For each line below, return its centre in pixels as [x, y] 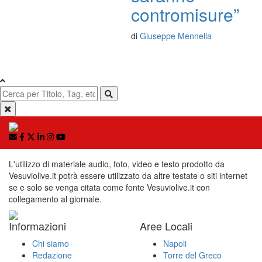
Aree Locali [166, 225]
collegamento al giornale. [55, 199]
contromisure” [185, 14]
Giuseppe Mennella [176, 35]
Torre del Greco [192, 255]
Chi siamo [51, 243]
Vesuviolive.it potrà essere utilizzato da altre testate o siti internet [128, 175]
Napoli [175, 243]
